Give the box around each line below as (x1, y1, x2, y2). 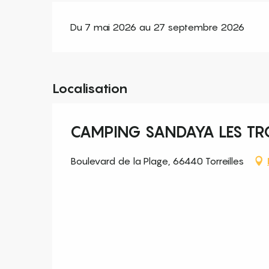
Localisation (52, 80, 127, 97)
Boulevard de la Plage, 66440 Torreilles (70, 155, 244, 168)
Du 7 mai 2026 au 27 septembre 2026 (70, 21, 245, 34)
